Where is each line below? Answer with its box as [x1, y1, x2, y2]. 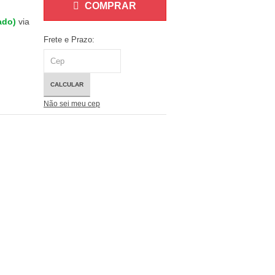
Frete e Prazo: [43, 35, 95, 44]
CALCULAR [50, 81, 83, 88]
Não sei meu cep [43, 99, 100, 108]
